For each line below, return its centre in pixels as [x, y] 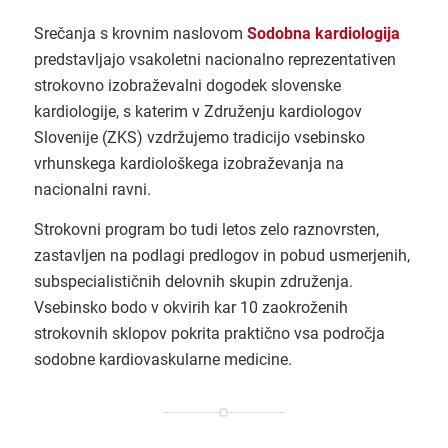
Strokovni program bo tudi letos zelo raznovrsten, [206, 229]
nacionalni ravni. [92, 189]
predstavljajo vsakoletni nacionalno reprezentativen [214, 59]
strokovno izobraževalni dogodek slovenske [187, 85]
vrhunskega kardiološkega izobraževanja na [188, 163]
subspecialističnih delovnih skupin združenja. [193, 281]
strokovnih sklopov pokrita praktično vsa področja [209, 333]
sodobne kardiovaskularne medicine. [162, 359]
